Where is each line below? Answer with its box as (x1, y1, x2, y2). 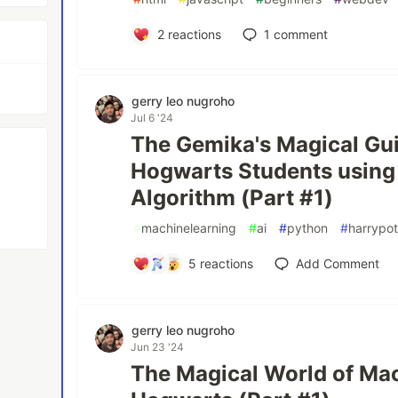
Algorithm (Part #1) (131, 185, 334, 211)
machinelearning (141, 220, 237, 235)
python (287, 220, 329, 235)
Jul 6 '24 (131, 111, 174, 124)
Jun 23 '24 (131, 340, 185, 354)
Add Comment (295, 256, 379, 271)
